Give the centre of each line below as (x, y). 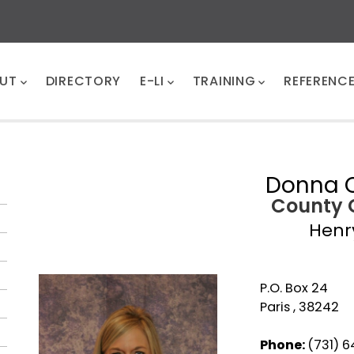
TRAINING (224, 81)
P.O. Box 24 (294, 288)
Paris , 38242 (299, 307)
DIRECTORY (83, 81)
